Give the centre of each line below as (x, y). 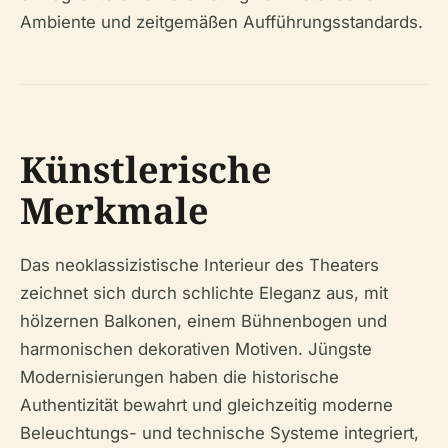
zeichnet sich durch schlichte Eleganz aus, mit (204, 293)
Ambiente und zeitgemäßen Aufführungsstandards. (221, 22)
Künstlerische (146, 169)
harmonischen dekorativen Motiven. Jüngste (196, 349)
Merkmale (114, 210)
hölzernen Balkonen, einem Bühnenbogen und (203, 321)
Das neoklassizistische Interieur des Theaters (199, 265)
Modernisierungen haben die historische (179, 377)
